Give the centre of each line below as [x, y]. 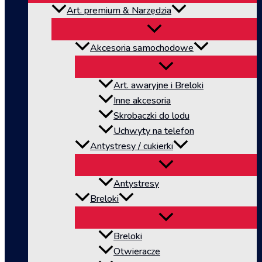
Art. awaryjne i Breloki [158, 86]
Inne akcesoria [142, 101]
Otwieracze [137, 252]
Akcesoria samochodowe [142, 48]
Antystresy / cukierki [132, 146]
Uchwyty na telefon [154, 131]
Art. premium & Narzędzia [119, 11]
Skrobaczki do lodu [151, 116]
